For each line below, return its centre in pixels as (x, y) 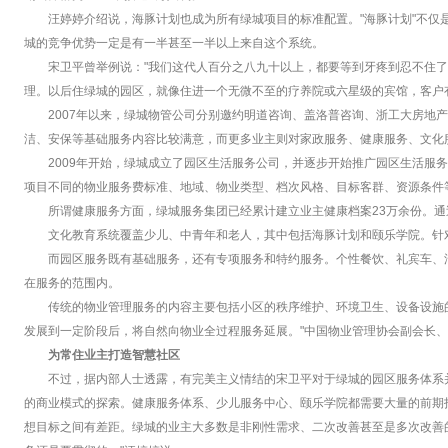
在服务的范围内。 (72, 283)
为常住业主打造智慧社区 (114, 355)
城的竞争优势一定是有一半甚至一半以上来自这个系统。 (174, 43)
